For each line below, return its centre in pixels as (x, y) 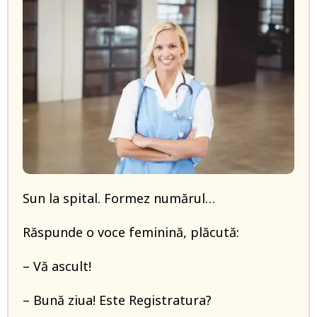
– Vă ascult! (57, 266)
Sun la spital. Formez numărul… (119, 198)
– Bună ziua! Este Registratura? (117, 300)
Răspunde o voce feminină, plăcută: (131, 232)
